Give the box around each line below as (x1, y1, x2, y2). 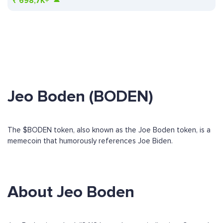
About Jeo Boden (7, 182, 134, 203)
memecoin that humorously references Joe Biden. (7, 136, 173, 146)
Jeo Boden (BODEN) (7, 87, 153, 107)
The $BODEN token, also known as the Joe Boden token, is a (7, 125, 211, 135)
